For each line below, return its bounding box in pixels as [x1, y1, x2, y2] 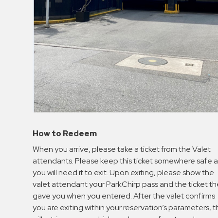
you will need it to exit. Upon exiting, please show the [33, 167, 215, 178]
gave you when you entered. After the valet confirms [33, 190, 216, 201]
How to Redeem [33, 128, 97, 139]
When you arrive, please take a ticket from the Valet [33, 144, 211, 154]
